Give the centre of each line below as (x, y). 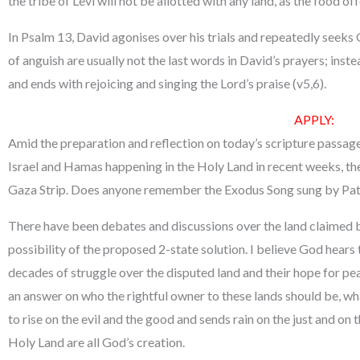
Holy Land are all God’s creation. (96, 342)
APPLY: (314, 119)
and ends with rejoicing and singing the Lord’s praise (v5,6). (167, 83)
